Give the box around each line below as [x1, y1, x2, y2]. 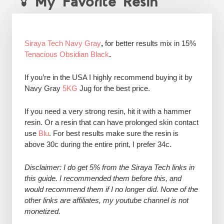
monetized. [24, 207, 60, 215]
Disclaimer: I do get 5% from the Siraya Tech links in [24, 163, 194, 171]
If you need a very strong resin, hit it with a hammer [24, 107, 191, 115]
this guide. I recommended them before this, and [24, 174, 181, 182]
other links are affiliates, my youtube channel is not [24, 196, 188, 204]
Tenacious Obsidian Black [24, 50, 109, 58]
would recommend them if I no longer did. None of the [24, 185, 198, 193]
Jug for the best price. [77, 84, 150, 92]
